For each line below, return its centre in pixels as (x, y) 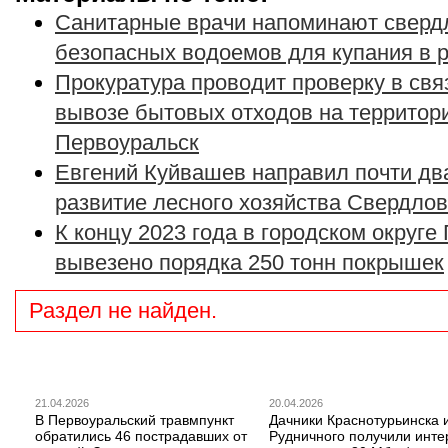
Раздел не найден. (123, 310)
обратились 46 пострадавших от (141, 435)
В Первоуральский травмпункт (134, 419)
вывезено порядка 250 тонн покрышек (249, 262)
